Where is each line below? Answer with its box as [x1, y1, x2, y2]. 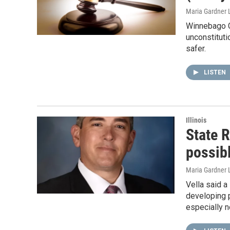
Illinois [186, 116, 206, 124]
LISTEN [204, 69, 227, 76]
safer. [186, 44, 206, 53]
